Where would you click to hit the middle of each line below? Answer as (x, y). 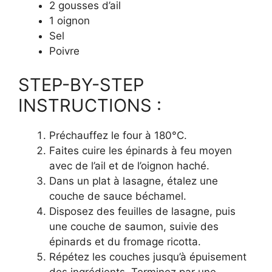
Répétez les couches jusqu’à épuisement (148, 257)
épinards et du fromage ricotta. (125, 241)
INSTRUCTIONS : (90, 105)
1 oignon (70, 21)
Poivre (64, 51)
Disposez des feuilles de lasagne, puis (142, 211)
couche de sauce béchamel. (118, 196)
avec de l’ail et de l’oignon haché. (129, 165)
